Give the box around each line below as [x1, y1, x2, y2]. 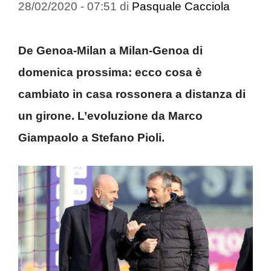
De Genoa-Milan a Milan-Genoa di [18, 44, 203, 57]
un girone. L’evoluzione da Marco [18, 109, 203, 122]
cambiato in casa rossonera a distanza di [18, 87, 246, 100]
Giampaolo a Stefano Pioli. [18, 131, 168, 144]
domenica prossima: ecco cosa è [18, 65, 202, 79]
